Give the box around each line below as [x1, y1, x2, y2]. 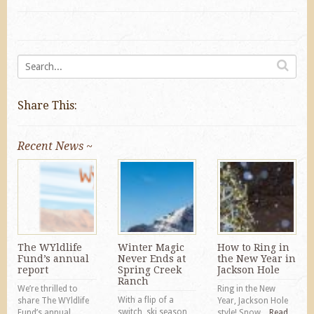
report [18, 264, 48, 275]
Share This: [18, 98, 77, 112]
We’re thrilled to [18, 283, 78, 294]
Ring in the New [217, 283, 276, 294]
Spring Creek [117, 264, 182, 275]
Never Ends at [117, 252, 186, 264]
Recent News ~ [18, 139, 93, 153]
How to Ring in [217, 241, 290, 253]
